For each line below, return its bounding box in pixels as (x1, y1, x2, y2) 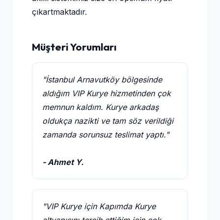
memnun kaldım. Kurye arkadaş (42, 102, 159, 112)
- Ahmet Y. (42, 157, 83, 167)
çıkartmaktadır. (32, 7, 87, 17)
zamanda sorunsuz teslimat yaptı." (42, 130, 169, 139)
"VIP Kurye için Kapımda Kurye (42, 201, 156, 211)
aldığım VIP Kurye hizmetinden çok (42, 88, 171, 98)
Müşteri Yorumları (32, 40, 116, 53)
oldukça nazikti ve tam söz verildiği (42, 116, 173, 126)
